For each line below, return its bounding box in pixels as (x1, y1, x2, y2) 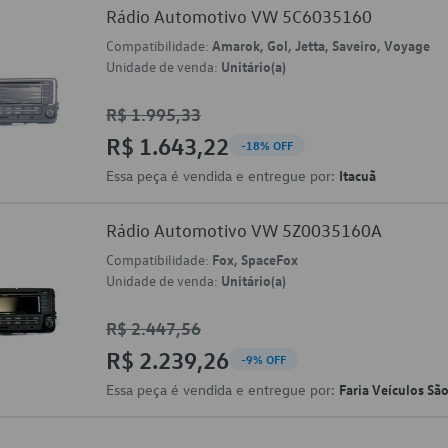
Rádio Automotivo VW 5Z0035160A (106, 220, 382, 241)
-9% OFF (241, 351, 286, 367)
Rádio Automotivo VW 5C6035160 (106, 6, 372, 27)
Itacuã (339, 166, 376, 184)
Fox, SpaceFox (212, 250, 298, 268)
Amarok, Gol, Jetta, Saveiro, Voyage (212, 36, 430, 54)
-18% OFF (241, 137, 293, 153)
